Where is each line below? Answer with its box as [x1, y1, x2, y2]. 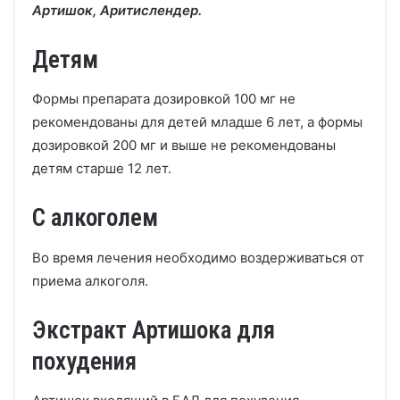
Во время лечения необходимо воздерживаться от [32, 248, 364, 266]
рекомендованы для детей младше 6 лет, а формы [32, 113, 362, 130]
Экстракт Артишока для [32, 315, 275, 345]
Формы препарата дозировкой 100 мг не [32, 90, 296, 107]
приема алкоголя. [32, 271, 148, 289]
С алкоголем [32, 204, 158, 232]
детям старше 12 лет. [32, 160, 171, 177]
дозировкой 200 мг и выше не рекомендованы [32, 137, 336, 154]
